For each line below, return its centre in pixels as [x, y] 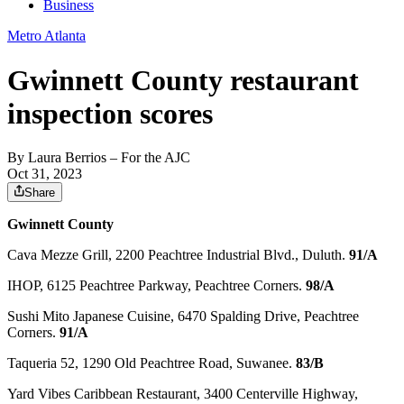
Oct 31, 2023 [45, 174]
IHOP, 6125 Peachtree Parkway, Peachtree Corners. [156, 286]
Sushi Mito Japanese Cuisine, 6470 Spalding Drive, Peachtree [183, 317]
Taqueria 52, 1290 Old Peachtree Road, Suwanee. [151, 363]
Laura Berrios [67, 158]
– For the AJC [148, 158]
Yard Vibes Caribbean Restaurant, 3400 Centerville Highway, [183, 394]
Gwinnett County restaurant [183, 80]
